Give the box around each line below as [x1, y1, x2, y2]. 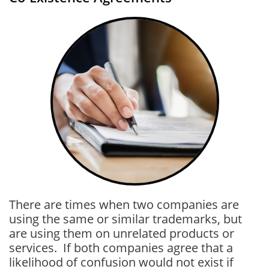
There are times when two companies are [9, 196, 239, 213]
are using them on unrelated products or [9, 225, 234, 241]
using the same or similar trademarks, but [9, 211, 242, 227]
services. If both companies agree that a [9, 240, 233, 256]
